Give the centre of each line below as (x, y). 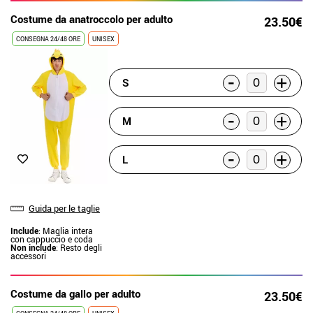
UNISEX (103, 39)
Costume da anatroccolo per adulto (92, 19)
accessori (28, 255)
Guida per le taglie (64, 208)
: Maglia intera (66, 230)
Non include (33, 247)
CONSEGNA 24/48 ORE (48, 39)
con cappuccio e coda (52, 239)
